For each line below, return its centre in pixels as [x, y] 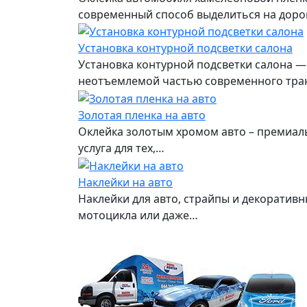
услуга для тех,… [121, 148]
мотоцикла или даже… [138, 215]
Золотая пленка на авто [142, 115]
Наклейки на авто [125, 182]
